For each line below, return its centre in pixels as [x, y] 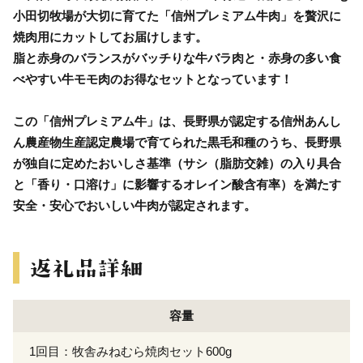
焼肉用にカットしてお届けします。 [110, 36]
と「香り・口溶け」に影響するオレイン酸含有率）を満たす [177, 184]
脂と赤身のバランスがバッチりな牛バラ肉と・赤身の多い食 [177, 58]
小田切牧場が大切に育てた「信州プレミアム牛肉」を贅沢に [177, 15]
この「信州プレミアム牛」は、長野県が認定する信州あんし [177, 121]
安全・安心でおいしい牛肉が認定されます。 [135, 205]
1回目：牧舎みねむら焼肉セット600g [130, 351]
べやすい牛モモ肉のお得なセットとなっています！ [153, 79]
